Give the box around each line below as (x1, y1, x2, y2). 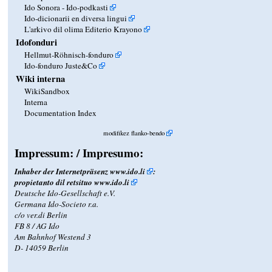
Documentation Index (24, 107, 97, 119)
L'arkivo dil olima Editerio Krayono (24, 24, 143, 35)
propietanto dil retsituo (15, 176, 95, 188)
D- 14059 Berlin (15, 242, 69, 253)
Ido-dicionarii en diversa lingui (24, 13, 127, 24)
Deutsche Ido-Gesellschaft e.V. (15, 187, 116, 199)
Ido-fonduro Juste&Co (24, 60, 98, 72)
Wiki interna (16, 72, 66, 86)
